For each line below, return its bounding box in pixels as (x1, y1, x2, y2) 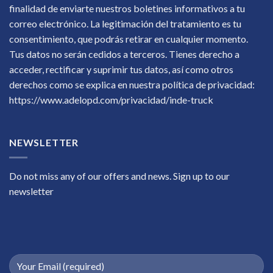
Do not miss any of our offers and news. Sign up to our (9, 169, 230, 182)
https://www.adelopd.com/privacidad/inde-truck (9, 94, 213, 106)
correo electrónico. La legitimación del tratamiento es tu (9, 18, 241, 30)
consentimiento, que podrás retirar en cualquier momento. (9, 33, 248, 45)
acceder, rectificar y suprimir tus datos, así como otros (9, 63, 233, 76)
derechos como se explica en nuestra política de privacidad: (9, 79, 255, 91)
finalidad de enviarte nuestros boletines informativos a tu (9, 2, 245, 15)
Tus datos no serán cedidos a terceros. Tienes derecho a (9, 48, 239, 60)
